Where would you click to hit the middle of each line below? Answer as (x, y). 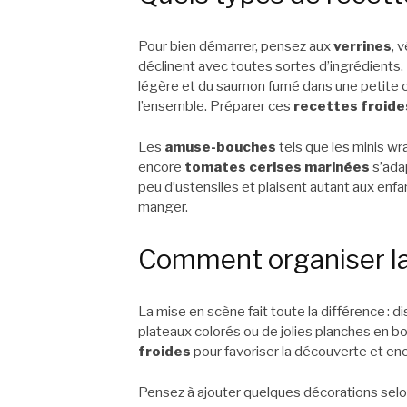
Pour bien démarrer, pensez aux (236, 47)
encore (161, 167)
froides (164, 352)
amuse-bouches (220, 147)
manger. (163, 207)
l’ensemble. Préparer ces (216, 107)
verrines (362, 47)
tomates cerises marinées (277, 167)
